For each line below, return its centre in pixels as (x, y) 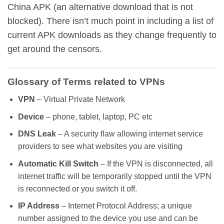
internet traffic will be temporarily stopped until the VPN (114, 176)
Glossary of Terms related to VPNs (86, 82)
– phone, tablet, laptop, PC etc (98, 116)
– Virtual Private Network (80, 99)
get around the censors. (55, 49)
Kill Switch (78, 163)
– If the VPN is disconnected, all (155, 163)
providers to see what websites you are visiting (100, 146)
